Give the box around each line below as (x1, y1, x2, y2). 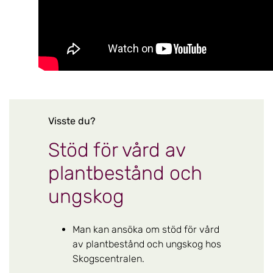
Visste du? (48, 115, 96, 127)
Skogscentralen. (73, 252, 147, 264)
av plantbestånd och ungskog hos (73, 238, 221, 250)
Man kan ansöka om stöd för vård (73, 223, 219, 235)
